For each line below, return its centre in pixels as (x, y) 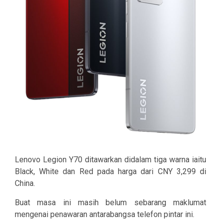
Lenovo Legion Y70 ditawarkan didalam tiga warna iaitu (110, 160)
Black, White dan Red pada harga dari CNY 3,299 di (110, 172)
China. (25, 184)
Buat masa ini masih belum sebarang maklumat (110, 203)
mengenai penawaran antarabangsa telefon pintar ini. (105, 215)
